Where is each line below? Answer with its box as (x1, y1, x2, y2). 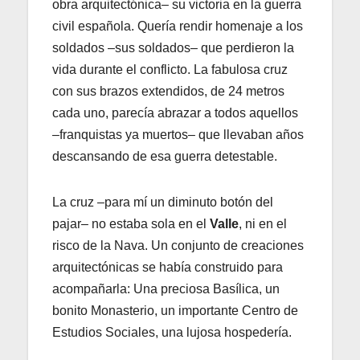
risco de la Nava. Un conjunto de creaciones (52, 239, 304, 253)
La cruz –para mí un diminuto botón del (52, 195, 273, 210)
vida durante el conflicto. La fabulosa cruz (52, 63, 288, 77)
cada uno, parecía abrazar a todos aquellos (52, 106, 298, 121)
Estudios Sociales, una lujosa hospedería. (52, 325, 292, 340)
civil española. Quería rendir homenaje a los (52, 19, 303, 34)
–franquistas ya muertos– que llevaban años (52, 128, 304, 142)
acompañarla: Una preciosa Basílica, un (52, 282, 280, 297)
